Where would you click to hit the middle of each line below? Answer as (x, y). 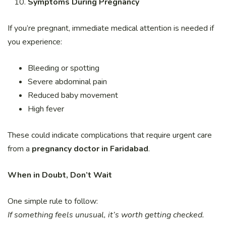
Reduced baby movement (73, 96)
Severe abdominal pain (67, 82)
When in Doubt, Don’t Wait (60, 175)
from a (20, 149)
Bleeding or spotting (64, 68)
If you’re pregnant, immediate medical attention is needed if (111, 29)
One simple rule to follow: (53, 202)
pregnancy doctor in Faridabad (90, 149)
